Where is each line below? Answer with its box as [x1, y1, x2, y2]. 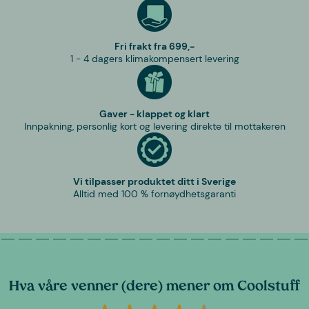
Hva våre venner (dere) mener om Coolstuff [9, 280, 300, 295]
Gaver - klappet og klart [99, 108, 210, 121]
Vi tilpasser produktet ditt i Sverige [73, 175, 236, 188]
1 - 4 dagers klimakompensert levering [70, 52, 239, 66]
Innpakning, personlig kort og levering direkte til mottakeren [23, 120, 286, 133]
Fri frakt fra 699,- [114, 40, 195, 53]
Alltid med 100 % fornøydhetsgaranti [73, 188, 236, 201]
